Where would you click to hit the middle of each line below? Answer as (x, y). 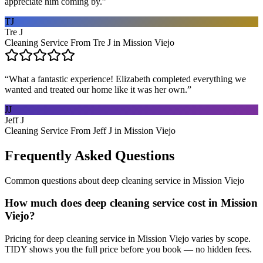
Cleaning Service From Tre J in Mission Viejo (90, 42)
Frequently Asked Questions (90, 155)
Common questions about (53, 180)
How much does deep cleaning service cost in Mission (131, 203)
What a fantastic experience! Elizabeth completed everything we (127, 79)
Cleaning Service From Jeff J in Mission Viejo (90, 130)
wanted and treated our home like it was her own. (96, 89)
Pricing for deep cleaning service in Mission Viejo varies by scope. (128, 239)
